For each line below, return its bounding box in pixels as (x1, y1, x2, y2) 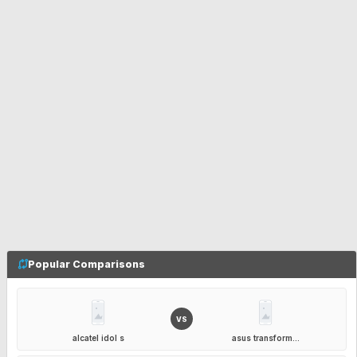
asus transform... (231, 332, 300, 343)
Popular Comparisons (28, 257, 145, 270)
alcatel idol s (72, 332, 124, 343)
